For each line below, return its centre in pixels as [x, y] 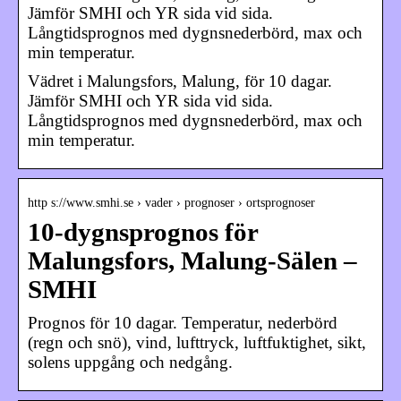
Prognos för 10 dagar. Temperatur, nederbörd [183, 322]
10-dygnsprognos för [143, 232]
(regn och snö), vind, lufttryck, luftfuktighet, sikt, [197, 342]
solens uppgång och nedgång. [130, 362]
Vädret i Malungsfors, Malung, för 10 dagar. [180, 81]
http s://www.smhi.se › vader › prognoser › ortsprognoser [171, 202]
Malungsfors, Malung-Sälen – [192, 260]
